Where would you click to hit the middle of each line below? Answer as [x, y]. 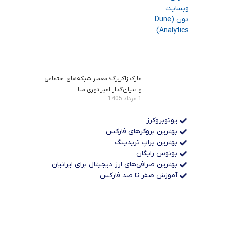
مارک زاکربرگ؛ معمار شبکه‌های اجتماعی [93, 79]
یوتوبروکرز [162, 121]
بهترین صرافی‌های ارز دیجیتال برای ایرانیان [115, 165]
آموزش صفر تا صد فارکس [139, 176]
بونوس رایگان [157, 154]
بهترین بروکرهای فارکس [142, 132]
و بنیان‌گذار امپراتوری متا [110, 90]
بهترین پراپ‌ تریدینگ [146, 143]
